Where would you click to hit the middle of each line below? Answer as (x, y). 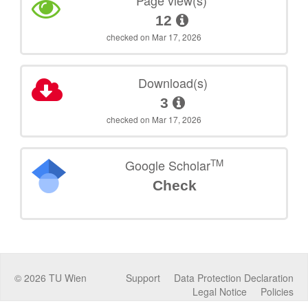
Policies (277, 292)
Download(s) (173, 83)
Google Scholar (168, 165)
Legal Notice (220, 292)
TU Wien (66, 278)
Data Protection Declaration (234, 278)
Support (143, 278)
